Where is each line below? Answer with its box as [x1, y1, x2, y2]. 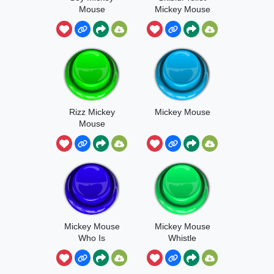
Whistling [74, 244, 109, 254]
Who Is [78, 232, 105, 243]
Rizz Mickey [68, 106, 115, 117]
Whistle [168, 232, 196, 243]
